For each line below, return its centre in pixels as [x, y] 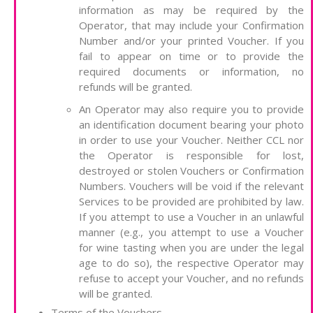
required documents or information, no [191, 72]
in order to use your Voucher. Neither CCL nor [191, 140]
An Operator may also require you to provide [191, 109]
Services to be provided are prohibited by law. [191, 202]
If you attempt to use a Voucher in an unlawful [191, 217]
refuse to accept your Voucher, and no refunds [191, 278]
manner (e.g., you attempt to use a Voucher [191, 232]
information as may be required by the [191, 10]
